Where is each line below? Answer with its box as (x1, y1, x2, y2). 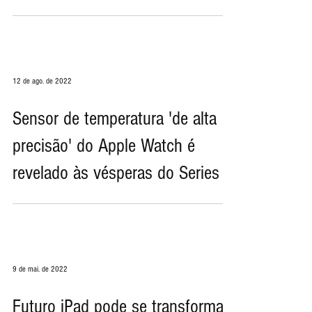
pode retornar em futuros (13, 3, 179, 25)
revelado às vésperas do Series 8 (13, 219, 233, 240)
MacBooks (13, 31, 83, 52)
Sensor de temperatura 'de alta (13, 164, 217, 186)
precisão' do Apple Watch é (13, 192, 195, 213)
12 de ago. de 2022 (13, 132, 72, 142)
